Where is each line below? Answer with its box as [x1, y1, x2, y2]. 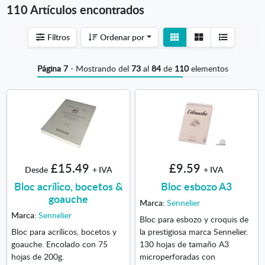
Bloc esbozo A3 [161, 178, 232, 193]
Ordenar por [98, 31, 144, 43]
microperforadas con [139, 250, 215, 262]
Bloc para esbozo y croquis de [139, 212, 248, 225]
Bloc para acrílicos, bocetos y [11, 225, 117, 237]
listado [227, 43, 251, 55]
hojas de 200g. [11, 250, 64, 262]
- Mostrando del [67, 62, 131, 74]
